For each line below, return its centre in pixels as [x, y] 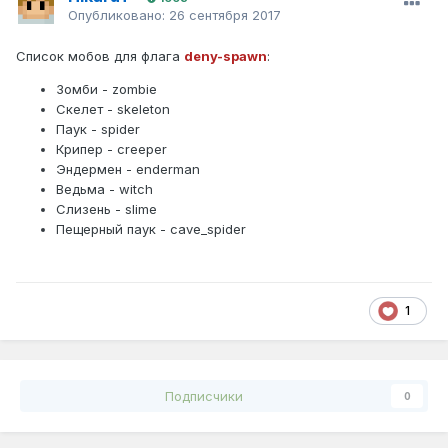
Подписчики [204, 395]
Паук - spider [98, 128]
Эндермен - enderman [128, 168]
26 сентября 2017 [225, 14]
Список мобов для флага [100, 55]
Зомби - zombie [106, 88]
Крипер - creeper [111, 148]
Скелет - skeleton [113, 108]
